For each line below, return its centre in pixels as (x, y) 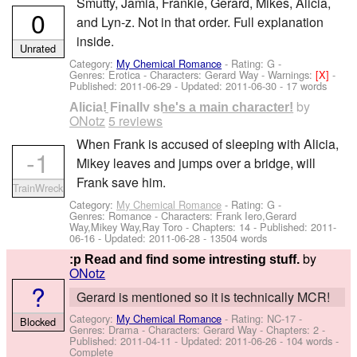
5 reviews (136, 121)
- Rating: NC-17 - (262, 318)
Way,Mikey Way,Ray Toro (126, 226)
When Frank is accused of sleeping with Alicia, (207, 144)
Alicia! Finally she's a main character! (182, 108)
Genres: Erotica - (110, 74)
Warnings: (292, 74)
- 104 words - (308, 340)
